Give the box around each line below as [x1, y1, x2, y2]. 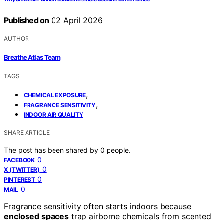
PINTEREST [4, 175, 35, 183]
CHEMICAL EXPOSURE [24, 91, 86, 99]
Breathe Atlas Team [4, 53, 61, 61]
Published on [4, 15, 49, 26]
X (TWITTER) [4, 165, 40, 173]
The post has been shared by [4, 145, 100, 154]
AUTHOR [4, 35, 29, 43]
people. [107, 145, 131, 154]
